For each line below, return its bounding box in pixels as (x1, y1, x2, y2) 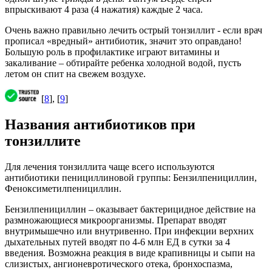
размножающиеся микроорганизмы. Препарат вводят (5, 215, 226, 226)
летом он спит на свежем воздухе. (5, 69, 146, 80)
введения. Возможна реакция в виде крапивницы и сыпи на (5, 248, 255, 259)
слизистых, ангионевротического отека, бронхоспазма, (5, 259, 233, 270)
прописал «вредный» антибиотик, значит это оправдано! (5, 36, 242, 47)
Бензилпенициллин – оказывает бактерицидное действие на (5, 204, 256, 215)
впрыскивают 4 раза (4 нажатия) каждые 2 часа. (5, 4, 203, 15)
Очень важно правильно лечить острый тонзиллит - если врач (5, 25, 262, 36)
